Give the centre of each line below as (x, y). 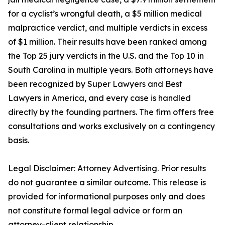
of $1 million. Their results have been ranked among (107, 42)
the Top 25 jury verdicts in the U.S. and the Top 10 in (106, 56)
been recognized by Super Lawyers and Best (95, 84)
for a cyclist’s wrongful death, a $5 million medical (105, 14)
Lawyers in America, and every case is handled (99, 98)
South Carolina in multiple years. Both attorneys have (111, 70)
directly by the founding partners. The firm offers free (111, 112)
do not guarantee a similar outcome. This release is (107, 183)
